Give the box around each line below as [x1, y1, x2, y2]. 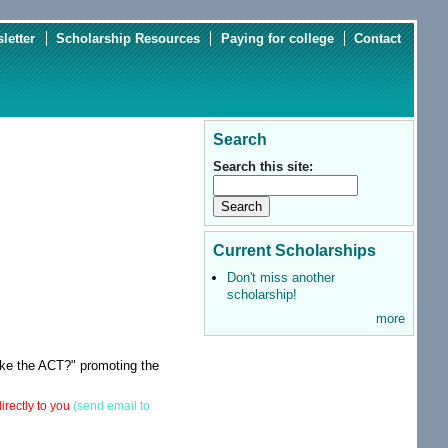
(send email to [73, 399, 151, 414]
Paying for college [220, 30, 334, 46]
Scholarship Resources [55, 30, 200, 46]
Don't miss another [226, 270, 335, 286]
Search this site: [213, 159, 314, 175]
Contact [354, 30, 402, 46]
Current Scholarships [213, 241, 377, 260]
